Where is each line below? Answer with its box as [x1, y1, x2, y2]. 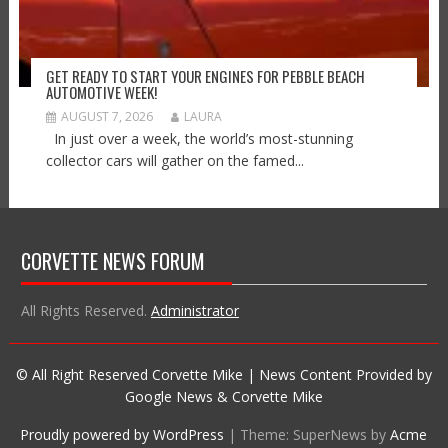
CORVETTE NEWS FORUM [20, 246, 205, 277]
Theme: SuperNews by [240, 425, 391, 445]
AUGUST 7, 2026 [60, 108, 153, 126]
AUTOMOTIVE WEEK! [45, 81, 157, 104]
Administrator [150, 301, 239, 321]
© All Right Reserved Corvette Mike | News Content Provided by [15, 365, 432, 385]
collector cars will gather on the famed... [45, 151, 304, 171]
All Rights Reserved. [20, 301, 151, 321]
